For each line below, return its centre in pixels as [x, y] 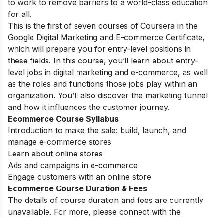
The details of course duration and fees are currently [106, 200]
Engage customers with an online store [79, 177]
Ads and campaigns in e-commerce [73, 165]
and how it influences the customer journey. [90, 107]
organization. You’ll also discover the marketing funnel [108, 96]
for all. [20, 14]
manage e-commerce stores [60, 142]
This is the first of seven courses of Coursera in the [103, 26]
